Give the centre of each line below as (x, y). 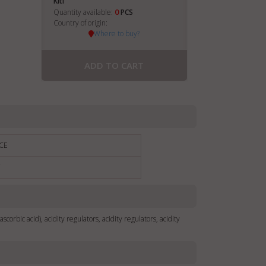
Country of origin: (80, 23)
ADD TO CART (114, 65)
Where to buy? (117, 34)
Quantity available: (84, 12)
